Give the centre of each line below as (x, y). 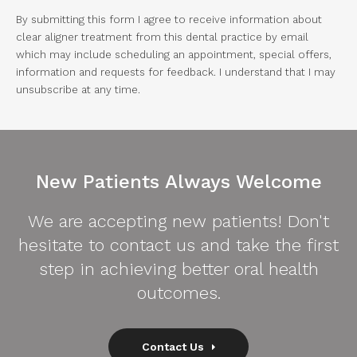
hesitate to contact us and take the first (178, 245)
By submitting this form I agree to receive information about (169, 20)
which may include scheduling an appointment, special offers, (174, 55)
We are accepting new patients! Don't (178, 222)
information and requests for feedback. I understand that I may (176, 73)
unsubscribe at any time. (78, 90)
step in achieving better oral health (178, 269)
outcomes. (178, 293)
